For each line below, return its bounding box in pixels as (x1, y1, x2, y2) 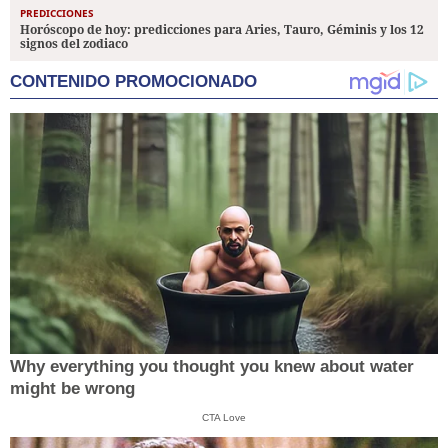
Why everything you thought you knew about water (10, 356, 414, 376)
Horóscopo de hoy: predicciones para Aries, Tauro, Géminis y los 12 (20, 20, 424, 38)
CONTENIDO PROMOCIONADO (10, 71, 257, 91)
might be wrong (10, 378, 135, 398)
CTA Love (202, 411, 246, 423)
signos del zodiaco (20, 34, 128, 52)
